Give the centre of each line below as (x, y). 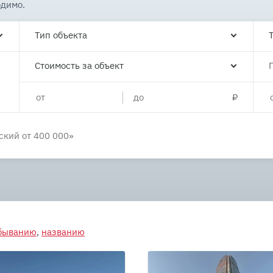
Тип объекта (61, 35)
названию (63, 232)
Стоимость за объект (80, 66)
